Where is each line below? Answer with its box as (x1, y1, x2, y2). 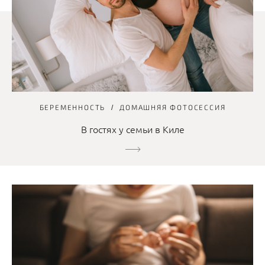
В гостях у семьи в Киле (80, 122, 185, 135)
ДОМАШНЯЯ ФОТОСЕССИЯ (119, 102, 226, 111)
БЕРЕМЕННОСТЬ (39, 102, 106, 111)
